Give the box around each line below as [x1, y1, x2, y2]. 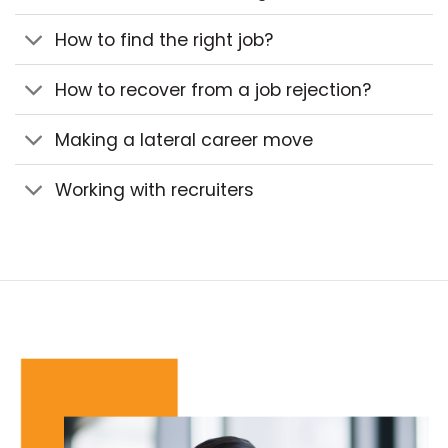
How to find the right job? [55, 27, 274, 52]
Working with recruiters [55, 177, 255, 202]
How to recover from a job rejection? [55, 77, 372, 102]
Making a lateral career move [55, 127, 314, 152]
